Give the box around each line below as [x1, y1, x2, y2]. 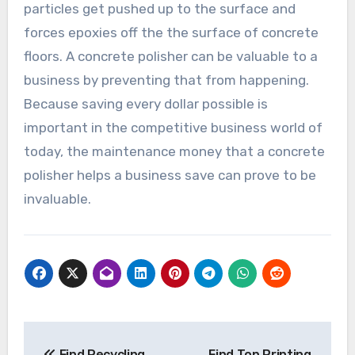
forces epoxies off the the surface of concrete [23, 25, 319, 41]
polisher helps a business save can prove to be [23, 167, 316, 184]
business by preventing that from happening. [23, 72, 309, 89]
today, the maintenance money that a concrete [23, 143, 325, 160]
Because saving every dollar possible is [23, 96, 268, 113]
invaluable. [23, 191, 91, 208]
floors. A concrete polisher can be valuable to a [23, 48, 318, 65]
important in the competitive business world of [23, 120, 323, 136]
